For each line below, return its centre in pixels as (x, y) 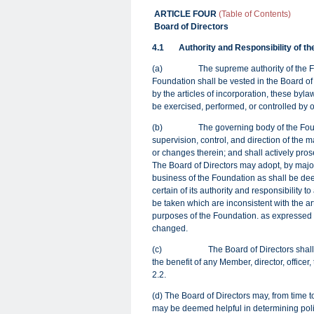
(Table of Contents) (255, 14)
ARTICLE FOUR (186, 14)
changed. (170, 228)
